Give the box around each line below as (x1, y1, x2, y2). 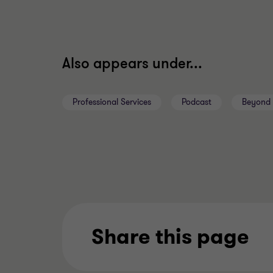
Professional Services (73, 96, 151, 108)
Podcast (182, 96, 211, 108)
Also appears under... (62, 54, 202, 73)
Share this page (91, 222, 249, 251)
